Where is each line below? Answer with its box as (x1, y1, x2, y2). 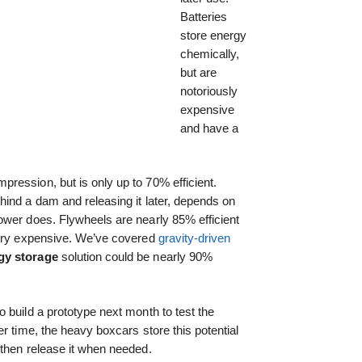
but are (179, 65, 217, 79)
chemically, (179, 46, 239, 61)
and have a (179, 120, 238, 135)
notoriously (179, 83, 238, 98)
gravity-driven (158, 231, 231, 246)
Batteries (179, 9, 227, 23)
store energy (179, 27, 247, 42)
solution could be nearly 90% (57, 250, 213, 264)
